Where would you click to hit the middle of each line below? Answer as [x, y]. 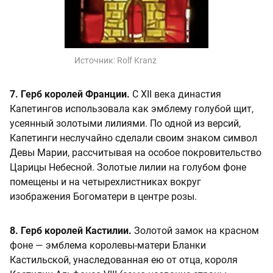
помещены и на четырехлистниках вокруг [105, 182]
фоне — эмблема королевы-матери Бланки [108, 245]
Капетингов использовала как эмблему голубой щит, [132, 108]
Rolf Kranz [137, 60]
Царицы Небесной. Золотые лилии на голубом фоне [128, 167]
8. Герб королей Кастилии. [71, 230]
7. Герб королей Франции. [70, 94]
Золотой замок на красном [195, 230]
